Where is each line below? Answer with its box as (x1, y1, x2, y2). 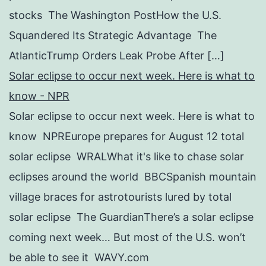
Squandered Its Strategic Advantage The (9, 28, 217, 42)
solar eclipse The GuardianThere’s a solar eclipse (9, 210, 254, 223)
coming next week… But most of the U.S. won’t (9, 230, 246, 243)
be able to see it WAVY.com (9, 251, 149, 264)
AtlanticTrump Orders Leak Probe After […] (9, 49, 224, 62)
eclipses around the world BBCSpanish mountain (9, 170, 256, 183)
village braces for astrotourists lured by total (9, 190, 232, 203)
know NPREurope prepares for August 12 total (9, 129, 244, 142)
